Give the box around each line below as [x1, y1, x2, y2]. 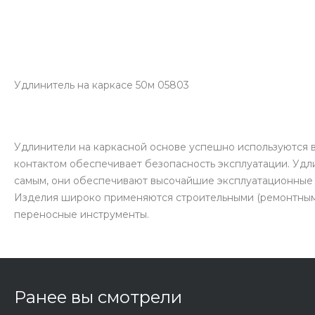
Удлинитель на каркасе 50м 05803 [14, 78, 189, 91]
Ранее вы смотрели [14, 287, 182, 307]
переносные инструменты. [14, 207, 149, 221]
